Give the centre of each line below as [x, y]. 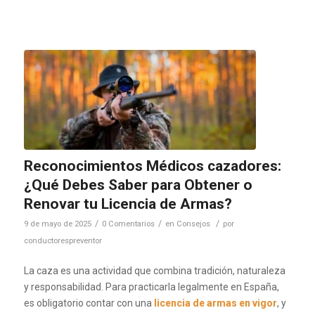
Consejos [193, 223]
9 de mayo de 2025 [57, 223]
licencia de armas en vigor [215, 303]
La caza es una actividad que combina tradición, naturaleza [154, 270]
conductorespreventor [63, 240]
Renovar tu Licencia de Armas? [128, 204]
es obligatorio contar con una [89, 303]
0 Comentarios [128, 223]
